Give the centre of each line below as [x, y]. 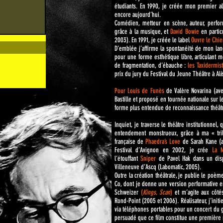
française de [130, 142]
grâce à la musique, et [143, 32]
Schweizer [126, 192]
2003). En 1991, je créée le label [153, 40]
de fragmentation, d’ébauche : [151, 65]
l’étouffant [128, 159]
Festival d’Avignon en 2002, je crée [163, 150]
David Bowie [185, 32]
